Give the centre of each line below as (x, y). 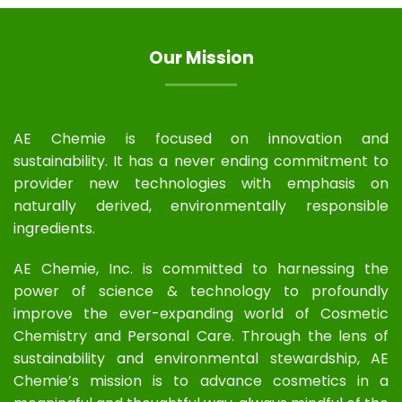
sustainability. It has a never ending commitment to (201, 161)
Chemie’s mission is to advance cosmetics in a (201, 381)
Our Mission (201, 57)
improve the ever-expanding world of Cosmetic (201, 314)
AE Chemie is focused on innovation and (201, 138)
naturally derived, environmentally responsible (201, 205)
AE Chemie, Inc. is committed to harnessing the (201, 269)
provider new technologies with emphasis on (201, 183)
